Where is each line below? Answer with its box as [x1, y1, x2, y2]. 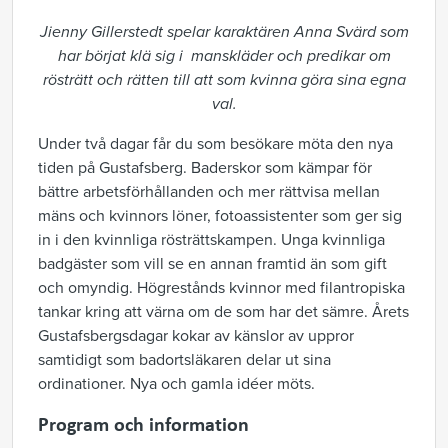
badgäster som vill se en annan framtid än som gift [38, 254, 387, 274]
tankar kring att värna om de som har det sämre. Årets [38, 302, 409, 322]
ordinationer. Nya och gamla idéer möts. [38, 374, 315, 394]
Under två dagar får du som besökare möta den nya [38, 134, 393, 154]
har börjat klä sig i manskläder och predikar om [57, 46, 391, 66]
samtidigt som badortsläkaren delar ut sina [38, 350, 331, 370]
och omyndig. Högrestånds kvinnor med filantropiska [38, 278, 405, 298]
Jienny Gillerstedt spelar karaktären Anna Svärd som [39, 22, 409, 42]
